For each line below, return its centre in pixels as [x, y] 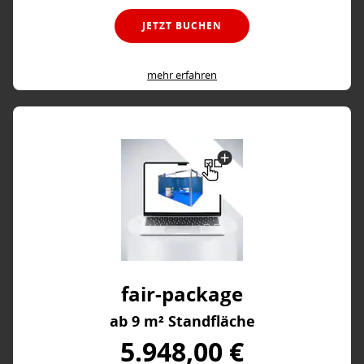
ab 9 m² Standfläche [182, 322]
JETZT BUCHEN [182, 25]
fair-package [182, 295]
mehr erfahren [182, 75]
